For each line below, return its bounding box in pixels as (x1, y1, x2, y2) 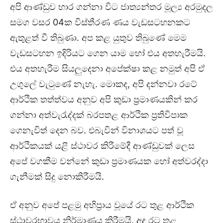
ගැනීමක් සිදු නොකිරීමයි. (10, 171, 104, 182)
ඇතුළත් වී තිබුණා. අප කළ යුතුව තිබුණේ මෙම (10, 32, 187, 43)
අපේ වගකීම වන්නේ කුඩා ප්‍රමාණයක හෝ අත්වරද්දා (10, 156, 208, 167)
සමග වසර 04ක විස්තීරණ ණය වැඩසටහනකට (10, 17, 190, 28)
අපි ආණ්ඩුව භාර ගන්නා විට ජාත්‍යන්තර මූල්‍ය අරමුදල (10, 1, 213, 12)
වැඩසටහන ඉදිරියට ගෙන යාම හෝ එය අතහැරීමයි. (10, 48, 206, 59)
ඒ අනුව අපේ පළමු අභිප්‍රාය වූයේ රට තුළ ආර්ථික (10, 200, 194, 211)
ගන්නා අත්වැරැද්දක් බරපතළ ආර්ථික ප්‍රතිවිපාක (10, 110, 188, 120)
